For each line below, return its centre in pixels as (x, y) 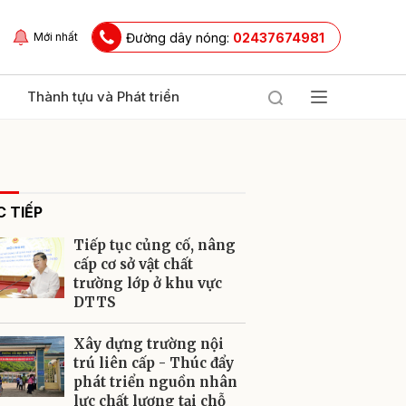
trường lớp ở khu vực (148, 283)
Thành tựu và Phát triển (103, 97)
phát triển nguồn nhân (155, 382)
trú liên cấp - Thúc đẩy (154, 363)
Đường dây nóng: (179, 37)
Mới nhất (56, 37)
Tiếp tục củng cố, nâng (155, 245)
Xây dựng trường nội (149, 344)
